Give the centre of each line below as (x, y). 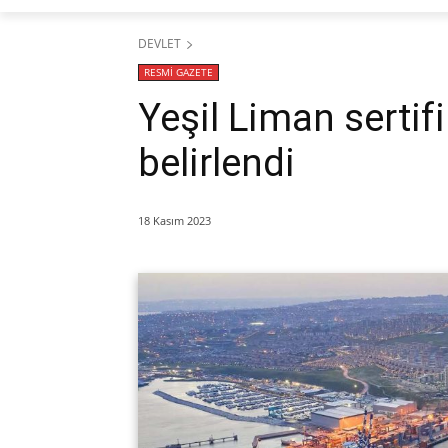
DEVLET (159, 43)
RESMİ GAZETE (178, 71)
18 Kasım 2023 (174, 220)
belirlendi (216, 162)
